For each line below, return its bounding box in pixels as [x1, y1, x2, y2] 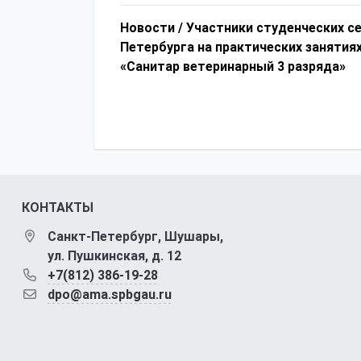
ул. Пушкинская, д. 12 [48, 248, 181, 264]
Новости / [120, 20, 183, 36]
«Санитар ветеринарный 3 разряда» [120, 59, 346, 75]
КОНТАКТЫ [22, 200, 93, 216]
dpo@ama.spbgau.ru [48, 287, 172, 303]
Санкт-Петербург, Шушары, [48, 229, 223, 245]
